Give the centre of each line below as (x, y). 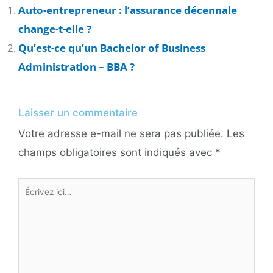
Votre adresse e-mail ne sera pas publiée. (121, 134)
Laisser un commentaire (78, 113)
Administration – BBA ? (76, 66)
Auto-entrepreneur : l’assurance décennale (128, 10)
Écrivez (35, 186)
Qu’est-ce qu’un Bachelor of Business (112, 48)
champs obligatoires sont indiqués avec (117, 153)
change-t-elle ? (55, 29)
